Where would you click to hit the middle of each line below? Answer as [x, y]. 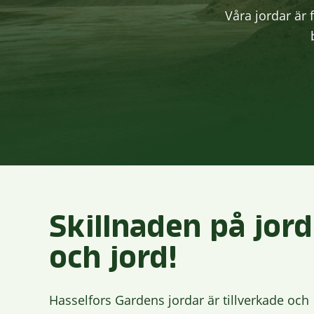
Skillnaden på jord [181, 227]
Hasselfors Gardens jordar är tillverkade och [179, 300]
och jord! [113, 258]
